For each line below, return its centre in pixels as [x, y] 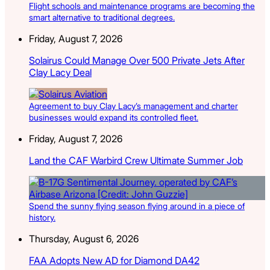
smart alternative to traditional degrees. [102, 17]
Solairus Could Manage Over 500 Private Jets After [137, 60]
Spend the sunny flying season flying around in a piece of [137, 206]
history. [42, 217]
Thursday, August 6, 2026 [84, 238]
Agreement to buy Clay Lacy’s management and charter [133, 105]
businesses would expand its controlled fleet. [114, 117]
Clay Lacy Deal [60, 72]
